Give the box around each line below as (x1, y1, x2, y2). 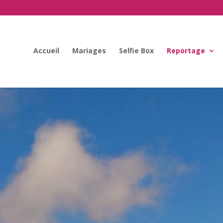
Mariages (72, 46, 106, 56)
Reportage (166, 46, 205, 56)
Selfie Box (118, 46, 154, 56)
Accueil (33, 46, 59, 56)
